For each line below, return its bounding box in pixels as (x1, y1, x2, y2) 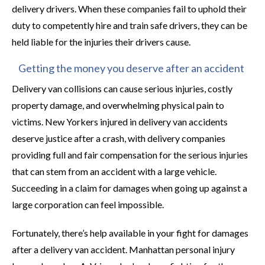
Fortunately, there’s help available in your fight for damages (12, 227, 248, 238)
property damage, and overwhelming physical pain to (12, 99, 224, 111)
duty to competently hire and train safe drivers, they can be (12, 20, 247, 31)
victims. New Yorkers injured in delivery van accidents (12, 116, 228, 127)
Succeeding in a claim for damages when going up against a (12, 182, 247, 193)
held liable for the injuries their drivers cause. (12, 36, 190, 47)
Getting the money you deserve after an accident (12, 62, 244, 75)
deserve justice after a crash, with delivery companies (12, 132, 225, 144)
